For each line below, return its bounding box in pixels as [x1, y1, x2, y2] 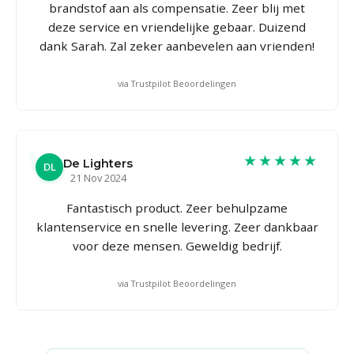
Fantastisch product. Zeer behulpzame [66, 199, 288, 216]
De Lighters [63, 156, 133, 171]
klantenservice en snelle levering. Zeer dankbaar [36, 218, 318, 235]
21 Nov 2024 [70, 170, 126, 185]
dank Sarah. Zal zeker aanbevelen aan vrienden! [40, 37, 314, 54]
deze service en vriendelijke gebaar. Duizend [48, 18, 306, 35]
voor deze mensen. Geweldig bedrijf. [72, 237, 282, 254]
